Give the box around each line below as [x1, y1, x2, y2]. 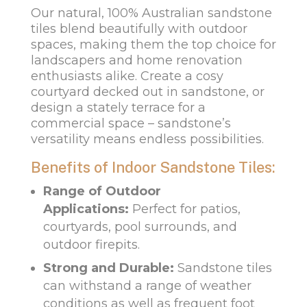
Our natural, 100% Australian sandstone [30, 5, 272, 21]
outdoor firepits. [42, 237, 140, 253]
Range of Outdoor [42, 184, 161, 199]
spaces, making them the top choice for [30, 37, 276, 53]
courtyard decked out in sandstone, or [30, 84, 265, 100]
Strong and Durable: [42, 260, 174, 276]
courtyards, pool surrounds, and [42, 219, 237, 235]
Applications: [42, 201, 129, 217]
